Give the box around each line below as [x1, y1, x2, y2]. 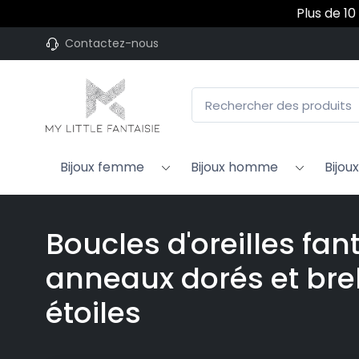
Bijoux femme [60, 158, 144, 177]
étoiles [46, 292, 141, 334]
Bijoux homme [191, 158, 278, 177]
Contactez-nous [65, 35, 159, 51]
